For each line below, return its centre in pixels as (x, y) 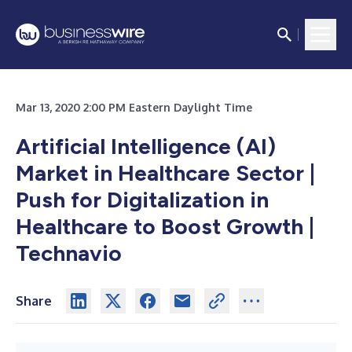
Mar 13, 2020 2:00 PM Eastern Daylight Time (134, 107)
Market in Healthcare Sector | (165, 173)
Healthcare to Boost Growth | (165, 226)
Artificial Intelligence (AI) (146, 146)
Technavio (69, 253)
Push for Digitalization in (142, 200)
